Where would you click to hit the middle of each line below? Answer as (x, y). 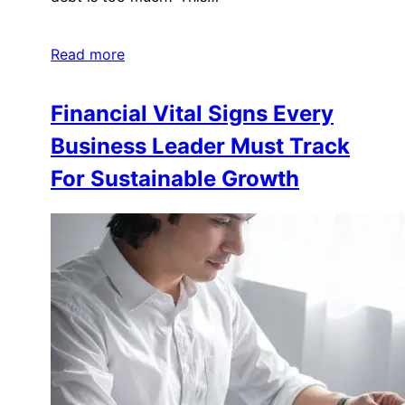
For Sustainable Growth (175, 179)
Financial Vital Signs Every (192, 114)
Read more (88, 55)
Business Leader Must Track (200, 146)
